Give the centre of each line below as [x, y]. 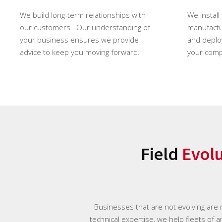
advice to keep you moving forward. [81, 52]
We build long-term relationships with [83, 15]
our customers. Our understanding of [85, 28]
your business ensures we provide [79, 40]
